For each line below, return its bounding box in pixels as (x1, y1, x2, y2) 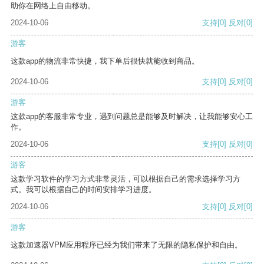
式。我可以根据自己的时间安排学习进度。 (11, 185, 156, 194)
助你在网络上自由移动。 (11, 1, 95, 11)
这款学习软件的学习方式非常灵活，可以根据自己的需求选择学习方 (11, 174, 240, 184)
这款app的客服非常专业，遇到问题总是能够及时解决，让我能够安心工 (11, 112, 253, 121)
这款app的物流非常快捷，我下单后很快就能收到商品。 (11, 57, 199, 66)
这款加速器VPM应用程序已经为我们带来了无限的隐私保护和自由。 (11, 240, 242, 250)
